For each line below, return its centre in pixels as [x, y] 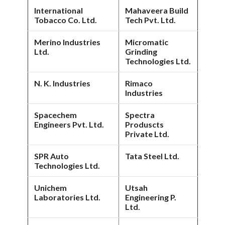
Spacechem [55, 115]
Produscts [144, 124]
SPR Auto [51, 156]
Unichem [50, 188]
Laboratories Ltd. [67, 197]
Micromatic [147, 42]
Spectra [140, 115]
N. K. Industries [62, 83]
